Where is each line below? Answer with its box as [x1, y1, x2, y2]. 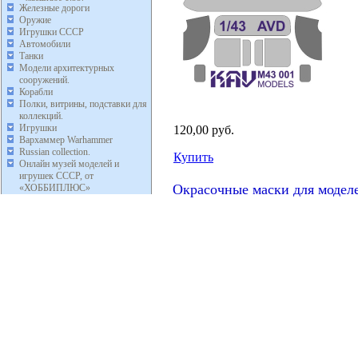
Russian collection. [19, 146, 90, 158]
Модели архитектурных [19, 62, 114, 74]
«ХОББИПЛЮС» [19, 182, 90, 194]
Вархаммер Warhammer [19, 134, 113, 146]
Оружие [19, 14, 51, 26]
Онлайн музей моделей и [19, 158, 119, 170]
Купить [173, 150, 213, 165]
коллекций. [19, 110, 63, 122]
